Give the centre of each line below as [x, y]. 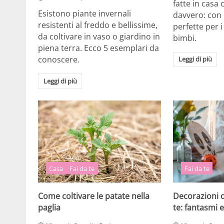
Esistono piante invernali [84, 14]
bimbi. [185, 38]
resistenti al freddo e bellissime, [98, 25]
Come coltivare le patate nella [94, 196]
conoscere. [59, 60]
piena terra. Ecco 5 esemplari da [98, 48]
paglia [49, 207]
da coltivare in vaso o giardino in [99, 37]
